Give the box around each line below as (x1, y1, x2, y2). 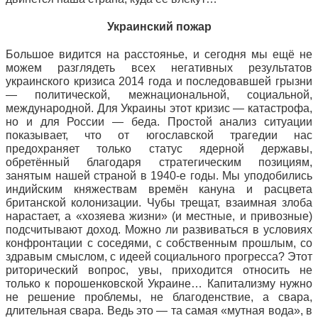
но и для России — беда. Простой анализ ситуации (6, 116, 312, 128)
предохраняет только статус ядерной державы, (6, 143, 312, 155)
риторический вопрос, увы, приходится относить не (6, 264, 312, 276)
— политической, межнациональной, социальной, (6, 89, 312, 101)
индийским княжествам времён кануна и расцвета (6, 183, 312, 195)
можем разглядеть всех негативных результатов (6, 62, 312, 74)
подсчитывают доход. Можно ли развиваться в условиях (6, 224, 312, 236)
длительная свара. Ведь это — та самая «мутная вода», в (6, 305, 312, 317)
